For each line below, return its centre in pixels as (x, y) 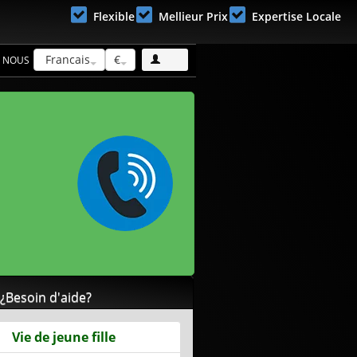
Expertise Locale (296, 16)
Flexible (114, 16)
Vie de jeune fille (64, 337)
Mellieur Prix (193, 16)
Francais (66, 59)
